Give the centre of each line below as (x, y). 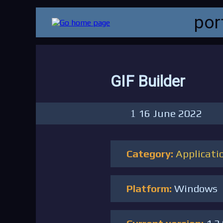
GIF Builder (148, 81)
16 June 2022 (171, 113)
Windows (196, 188)
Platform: (150, 188)
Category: (151, 154)
